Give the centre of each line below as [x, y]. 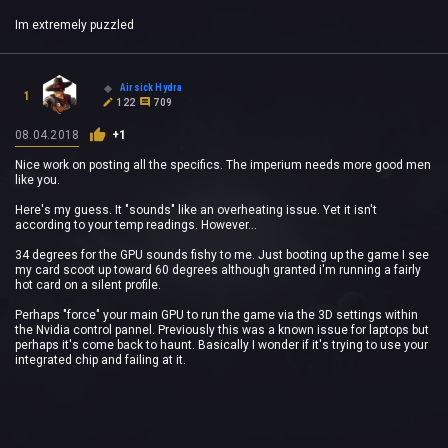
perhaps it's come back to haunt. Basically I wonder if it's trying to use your [221, 344]
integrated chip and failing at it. [102, 359]
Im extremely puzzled [74, 24]
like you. [37, 179]
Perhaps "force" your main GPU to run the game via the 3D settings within [216, 314]
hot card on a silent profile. [88, 284]
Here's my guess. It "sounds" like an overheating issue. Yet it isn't [196, 209]
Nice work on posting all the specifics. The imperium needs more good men [223, 164]
